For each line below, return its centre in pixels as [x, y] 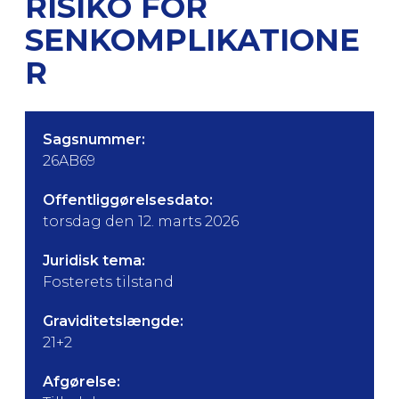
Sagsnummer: [94, 139]
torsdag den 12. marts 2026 [141, 221]
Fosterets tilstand [108, 282]
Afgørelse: [81, 382]
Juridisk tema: [94, 261]
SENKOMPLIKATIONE [192, 40]
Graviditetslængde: [113, 321]
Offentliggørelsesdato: [128, 200]
